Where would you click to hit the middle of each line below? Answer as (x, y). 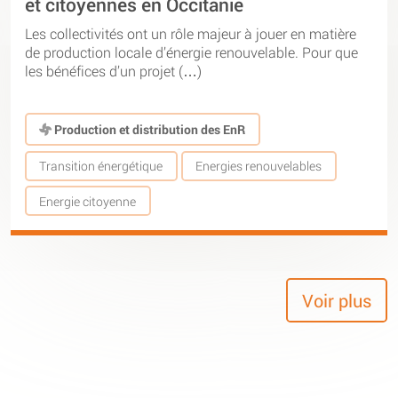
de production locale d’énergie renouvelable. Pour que (191, 52)
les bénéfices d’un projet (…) (113, 70)
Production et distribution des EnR (149, 129)
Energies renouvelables (259, 166)
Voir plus (337, 301)
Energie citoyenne (88, 201)
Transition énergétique (101, 166)
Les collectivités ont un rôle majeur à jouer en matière (191, 33)
